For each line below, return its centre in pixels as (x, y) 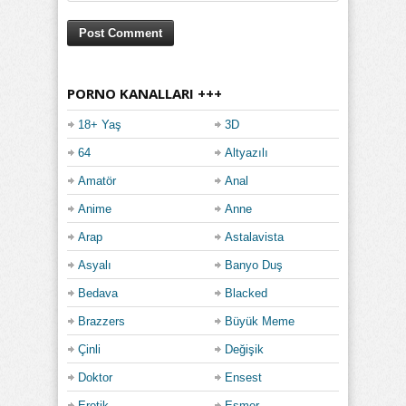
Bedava (98, 293)
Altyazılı (246, 152)
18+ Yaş (100, 124)
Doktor (95, 377)
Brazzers (101, 321)
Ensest (243, 377)
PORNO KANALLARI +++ (145, 93)
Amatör (97, 180)
